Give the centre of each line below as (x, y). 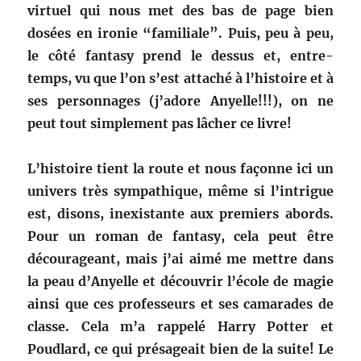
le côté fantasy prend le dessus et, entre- (180, 56)
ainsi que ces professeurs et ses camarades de (180, 304)
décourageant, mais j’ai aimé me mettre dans (180, 259)
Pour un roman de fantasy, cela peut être (180, 237)
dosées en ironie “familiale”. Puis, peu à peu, (180, 33)
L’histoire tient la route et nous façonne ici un (180, 169)
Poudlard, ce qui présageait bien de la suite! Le (180, 349)
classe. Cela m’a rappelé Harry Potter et (180, 327)
